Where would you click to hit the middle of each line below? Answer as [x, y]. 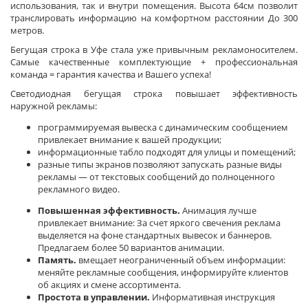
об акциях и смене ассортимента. [109, 285]
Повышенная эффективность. [109, 210]
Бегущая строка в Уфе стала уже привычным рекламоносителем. [154, 49]
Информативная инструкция [212, 297]
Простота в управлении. [94, 297]
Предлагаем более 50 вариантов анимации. [131, 247]
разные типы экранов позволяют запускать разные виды [160, 164]
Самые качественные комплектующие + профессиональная [154, 62]
